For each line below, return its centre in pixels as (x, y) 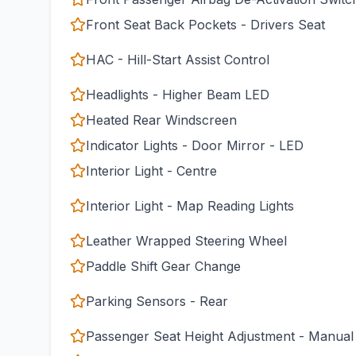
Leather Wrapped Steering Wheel (186, 241)
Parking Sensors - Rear (157, 301)
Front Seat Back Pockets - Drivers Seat (205, 25)
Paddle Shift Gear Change (163, 266)
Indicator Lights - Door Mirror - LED (195, 145)
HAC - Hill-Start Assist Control (178, 60)
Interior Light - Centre (151, 171)
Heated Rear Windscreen (161, 120)
